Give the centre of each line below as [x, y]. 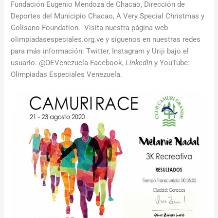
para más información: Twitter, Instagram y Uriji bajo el [100, 51]
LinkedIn [139, 63]
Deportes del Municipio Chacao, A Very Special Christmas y [108, 16]
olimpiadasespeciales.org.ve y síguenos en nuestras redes [106, 39]
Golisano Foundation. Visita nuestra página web [90, 27]
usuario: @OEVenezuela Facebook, [68, 63]
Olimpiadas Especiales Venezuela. [67, 74]
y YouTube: [171, 63]
